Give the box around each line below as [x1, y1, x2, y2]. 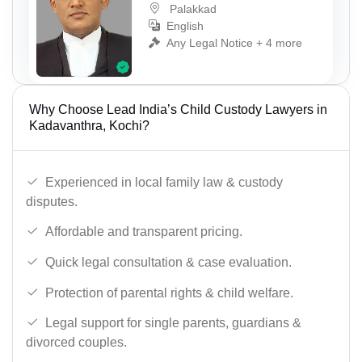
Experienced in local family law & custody [45, 175, 283, 189]
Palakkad [166, 2, 217, 15]
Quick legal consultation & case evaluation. [45, 255, 292, 270]
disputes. [26, 194, 78, 208]
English [166, 19, 204, 32]
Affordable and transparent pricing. [45, 225, 242, 239]
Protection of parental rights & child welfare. [45, 285, 293, 300]
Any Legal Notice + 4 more [166, 36, 302, 49]
